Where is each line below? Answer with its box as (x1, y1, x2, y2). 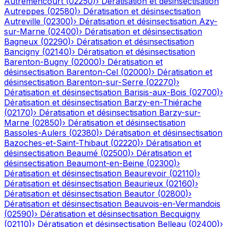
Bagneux (4, 36, 38, 47)
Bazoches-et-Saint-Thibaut (4, 138, 108, 148)
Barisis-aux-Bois (124, 87, 186, 98)
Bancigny (4, 47, 40, 57)
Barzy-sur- (159, 107, 201, 118)
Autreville (4, 16, 41, 27)
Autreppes (4, 6, 45, 17)
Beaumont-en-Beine (66, 158, 144, 169)
